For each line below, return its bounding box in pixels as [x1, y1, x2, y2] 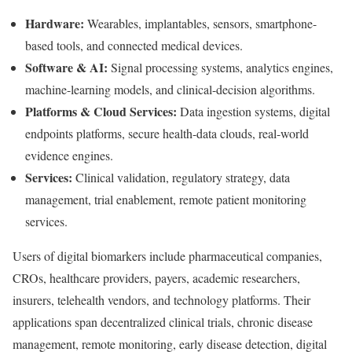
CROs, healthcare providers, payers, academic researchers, [13, 269, 300, 286]
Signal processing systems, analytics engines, [108, 58, 333, 75]
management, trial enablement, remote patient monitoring [25, 190, 306, 207]
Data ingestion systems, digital [177, 102, 330, 119]
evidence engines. [25, 146, 113, 163]
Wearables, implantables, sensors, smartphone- [84, 14, 317, 31]
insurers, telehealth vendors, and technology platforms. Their [13, 291, 310, 308]
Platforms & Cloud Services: [25, 101, 177, 120]
